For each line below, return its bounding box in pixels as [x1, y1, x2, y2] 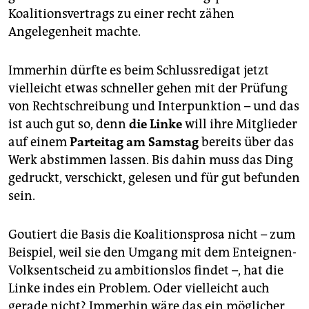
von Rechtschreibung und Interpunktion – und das [8, 99, 299, 114]
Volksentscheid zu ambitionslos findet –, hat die [8, 263, 283, 279]
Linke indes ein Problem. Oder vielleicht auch [8, 281, 269, 297]
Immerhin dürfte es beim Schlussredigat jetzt [8, 63, 269, 79]
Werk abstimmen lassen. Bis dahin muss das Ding [8, 152, 293, 168]
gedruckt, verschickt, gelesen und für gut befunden [8, 170, 300, 186]
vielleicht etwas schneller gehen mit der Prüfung [8, 81, 288, 97]
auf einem [8, 134, 70, 150]
